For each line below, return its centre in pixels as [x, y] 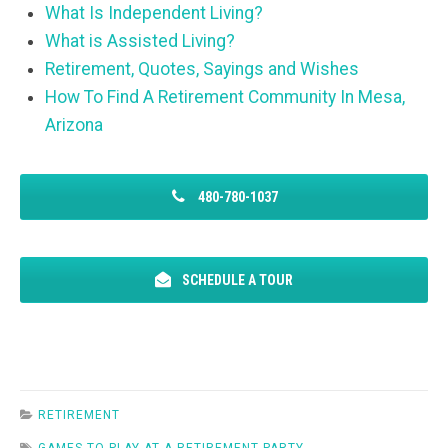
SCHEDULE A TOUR [236, 279]
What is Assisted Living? [140, 41]
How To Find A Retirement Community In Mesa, [225, 97]
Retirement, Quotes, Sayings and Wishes [202, 69]
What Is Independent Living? [154, 13]
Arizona [74, 125]
